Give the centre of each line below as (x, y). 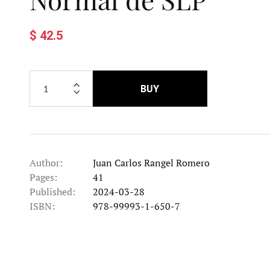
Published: (52, 191)
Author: (46, 162)
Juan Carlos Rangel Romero (151, 162)
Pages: (43, 177)
